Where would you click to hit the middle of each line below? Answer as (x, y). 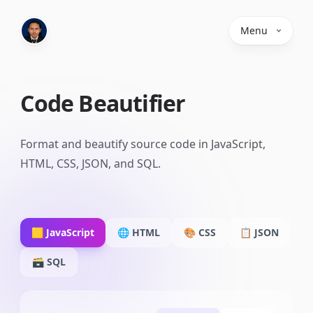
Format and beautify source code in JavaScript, (143, 144)
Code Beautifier (103, 103)
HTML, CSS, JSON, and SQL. (91, 163)
